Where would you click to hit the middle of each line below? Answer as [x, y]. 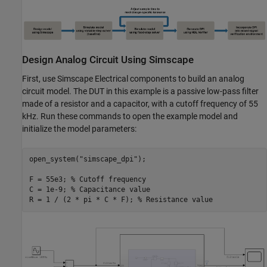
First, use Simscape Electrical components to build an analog [133, 78]
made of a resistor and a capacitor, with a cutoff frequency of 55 [140, 103]
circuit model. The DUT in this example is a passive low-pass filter [140, 91]
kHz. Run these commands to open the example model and [130, 116]
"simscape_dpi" [108, 159]
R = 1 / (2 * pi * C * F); [83, 200]
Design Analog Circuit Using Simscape [108, 60]
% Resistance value [175, 200]
